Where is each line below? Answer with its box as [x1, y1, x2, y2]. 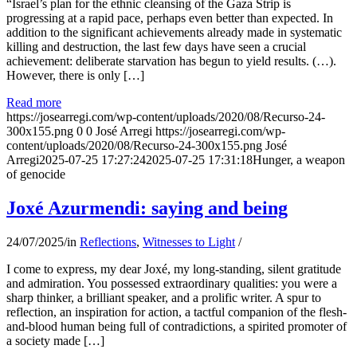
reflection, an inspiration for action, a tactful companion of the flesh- [6, 305, 347, 320]
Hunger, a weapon [253, 153, 345, 167]
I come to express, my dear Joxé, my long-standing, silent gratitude [6, 262, 341, 277]
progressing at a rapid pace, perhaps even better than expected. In [6, 11, 333, 25]
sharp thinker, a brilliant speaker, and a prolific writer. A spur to [6, 291, 321, 305]
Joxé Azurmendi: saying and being [6, 198, 288, 219]
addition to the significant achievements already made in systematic [6, 25, 342, 40]
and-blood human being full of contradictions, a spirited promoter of [6, 320, 347, 334]
